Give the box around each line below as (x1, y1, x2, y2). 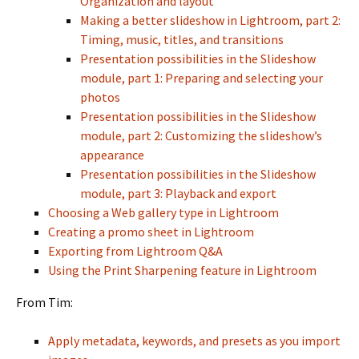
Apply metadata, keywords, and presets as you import (48, 333, 341, 349)
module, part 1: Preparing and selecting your (80, 70, 323, 86)
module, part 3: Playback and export (80, 185, 276, 201)
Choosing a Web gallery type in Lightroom (48, 204, 279, 220)
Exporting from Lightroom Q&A (48, 243, 223, 259)
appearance (80, 147, 144, 163)
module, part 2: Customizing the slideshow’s (80, 127, 322, 143)
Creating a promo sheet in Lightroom (48, 224, 254, 240)
